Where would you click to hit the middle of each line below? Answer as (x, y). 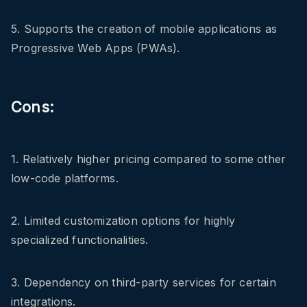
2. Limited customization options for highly (123, 221)
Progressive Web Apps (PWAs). (96, 48)
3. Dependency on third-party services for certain (144, 283)
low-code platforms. (65, 179)
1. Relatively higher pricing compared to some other (149, 159)
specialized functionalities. (80, 240)
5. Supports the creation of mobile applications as (144, 29)
